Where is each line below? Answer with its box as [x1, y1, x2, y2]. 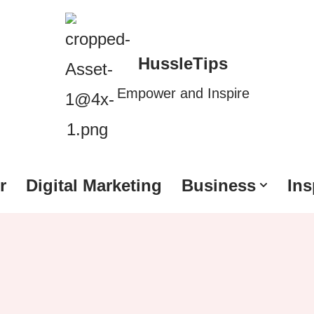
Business [181, 175, 256, 195]
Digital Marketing [25, 175, 162, 195]
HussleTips [138, 54, 228, 73]
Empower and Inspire [116, 86, 250, 101]
